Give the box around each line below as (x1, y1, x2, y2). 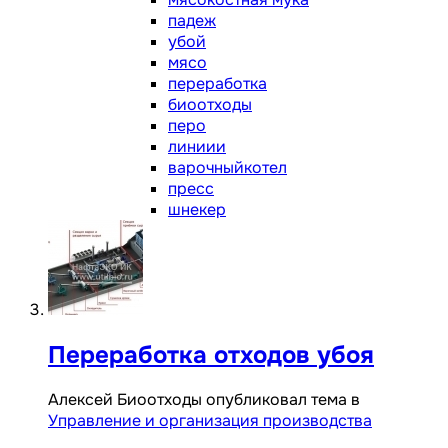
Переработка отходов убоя (48, 339, 374, 370)
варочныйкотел (168, 156, 287, 178)
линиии (168, 135, 226, 157)
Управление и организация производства (48, 410, 372, 432)
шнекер (168, 198, 226, 220)
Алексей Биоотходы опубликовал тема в (48, 389, 360, 411)
